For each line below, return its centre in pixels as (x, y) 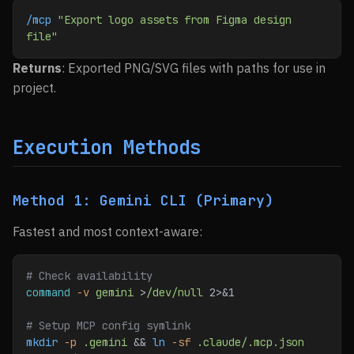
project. (34, 88)
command (48, 292)
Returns (37, 68)
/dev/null (175, 292)
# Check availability (89, 276)
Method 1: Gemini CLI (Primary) (143, 200)
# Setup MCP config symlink (108, 326)
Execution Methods (107, 147)
